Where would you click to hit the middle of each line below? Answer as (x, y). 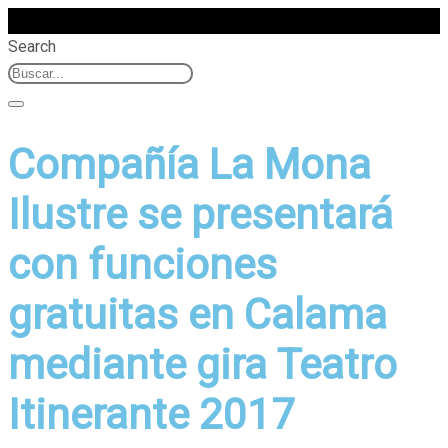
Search (32, 46)
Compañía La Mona (189, 165)
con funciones (142, 265)
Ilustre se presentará (200, 215)
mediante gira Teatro (202, 365)
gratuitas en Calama (197, 315)
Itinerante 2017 (151, 415)
